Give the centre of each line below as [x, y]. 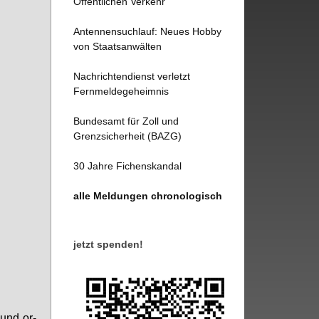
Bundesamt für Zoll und [126, 121]
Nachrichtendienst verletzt [132, 76]
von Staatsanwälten [118, 46]
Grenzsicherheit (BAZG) [128, 136]
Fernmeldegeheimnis [121, 91]
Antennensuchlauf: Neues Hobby [148, 31]
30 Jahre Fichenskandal [128, 166]
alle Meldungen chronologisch [148, 195]
